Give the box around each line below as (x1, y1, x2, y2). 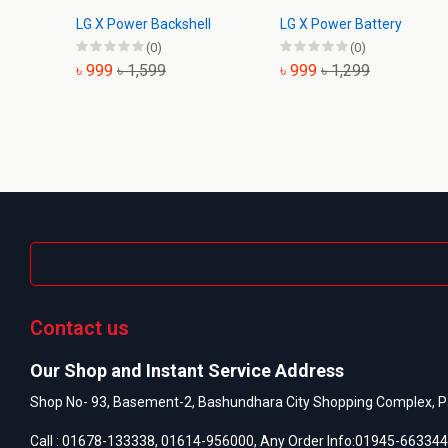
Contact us (30, 316, 129, 340)
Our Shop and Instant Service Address (30, 360, 344, 381)
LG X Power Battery (280, 16, 402, 32)
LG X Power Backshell (76, 16, 211, 32)
